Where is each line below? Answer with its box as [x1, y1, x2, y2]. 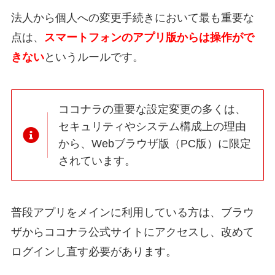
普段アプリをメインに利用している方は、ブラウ [10, 206, 254, 219]
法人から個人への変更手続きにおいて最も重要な [10, 12, 254, 25]
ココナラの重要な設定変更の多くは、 [58, 103, 247, 115]
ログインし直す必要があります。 [10, 246, 177, 258]
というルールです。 [44, 51, 144, 64]
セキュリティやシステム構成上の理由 [58, 120, 247, 133]
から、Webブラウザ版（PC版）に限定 [58, 137, 252, 150]
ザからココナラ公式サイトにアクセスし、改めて [10, 226, 254, 239]
